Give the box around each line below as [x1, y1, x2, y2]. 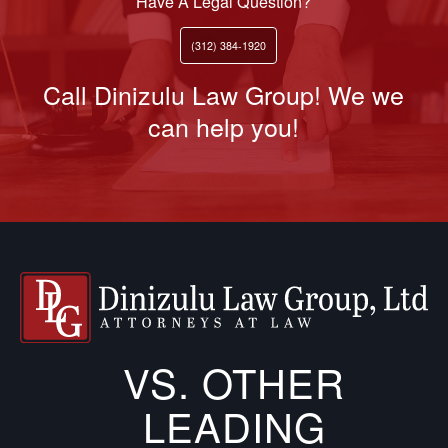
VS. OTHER [123, 352, 345, 410]
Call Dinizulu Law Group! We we [43, 76, 405, 113]
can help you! [148, 108, 300, 145]
